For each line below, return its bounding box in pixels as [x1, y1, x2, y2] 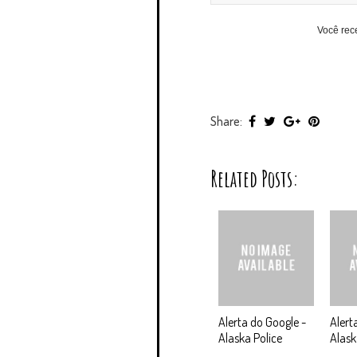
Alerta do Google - [218, 313, 306, 330]
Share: [210, 112, 245, 129]
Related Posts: [210, 164, 299, 193]
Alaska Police [218, 329, 282, 346]
